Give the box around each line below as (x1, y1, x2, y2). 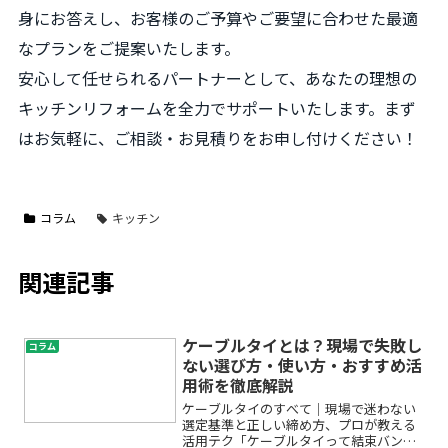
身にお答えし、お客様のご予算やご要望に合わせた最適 (18, 5, 418, 30)
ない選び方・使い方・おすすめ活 (182, 352, 423, 377)
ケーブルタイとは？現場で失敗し (182, 332, 423, 357)
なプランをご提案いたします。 (18, 35, 240, 60)
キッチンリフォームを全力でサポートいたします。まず (18, 95, 416, 120)
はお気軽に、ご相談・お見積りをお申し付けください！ (18, 125, 418, 150)
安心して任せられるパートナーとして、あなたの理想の (18, 65, 417, 90)
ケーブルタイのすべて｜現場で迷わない (182, 398, 417, 418)
